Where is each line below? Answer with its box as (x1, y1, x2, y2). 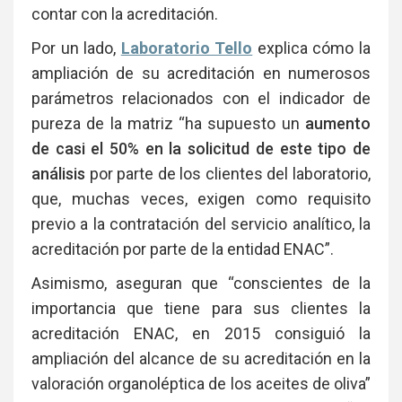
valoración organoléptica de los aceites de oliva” (31, 373, 371, 393)
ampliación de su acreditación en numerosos (31, 63, 371, 83)
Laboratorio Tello (120, 38, 253, 57)
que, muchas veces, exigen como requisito (31, 188, 371, 208)
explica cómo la (252, 38, 371, 57)
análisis (31, 163, 85, 183)
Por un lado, (31, 38, 121, 57)
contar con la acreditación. (31, 4, 218, 23)
